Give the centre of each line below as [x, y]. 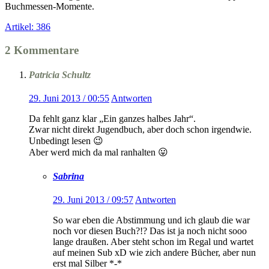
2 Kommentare [42, 50]
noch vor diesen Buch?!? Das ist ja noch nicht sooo [150, 231]
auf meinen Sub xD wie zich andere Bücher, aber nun [154, 252]
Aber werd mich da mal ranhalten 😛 [98, 153]
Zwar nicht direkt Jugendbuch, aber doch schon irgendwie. [140, 130]
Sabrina [68, 176]
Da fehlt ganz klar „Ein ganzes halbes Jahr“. [112, 119]
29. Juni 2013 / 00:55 [69, 98]
